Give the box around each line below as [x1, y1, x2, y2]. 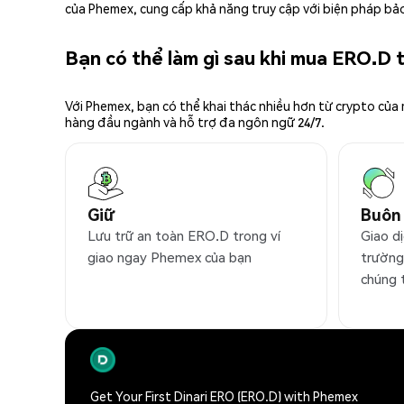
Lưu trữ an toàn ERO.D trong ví [87, 226, 280, 245]
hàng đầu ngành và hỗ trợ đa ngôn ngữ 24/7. [65, 114, 325, 131]
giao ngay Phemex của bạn [87, 248, 252, 267]
